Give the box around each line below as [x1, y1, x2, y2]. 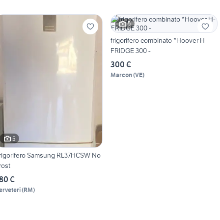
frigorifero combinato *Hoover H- [110, 35, 207, 45]
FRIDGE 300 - [110, 46, 151, 55]
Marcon [110, 71, 132, 79]
